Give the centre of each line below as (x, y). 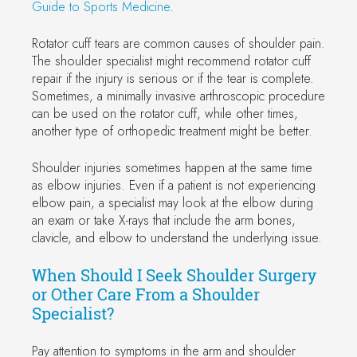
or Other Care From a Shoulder (146, 294)
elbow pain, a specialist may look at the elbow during (173, 202)
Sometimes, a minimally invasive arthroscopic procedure (178, 96)
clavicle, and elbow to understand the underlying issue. (177, 237)
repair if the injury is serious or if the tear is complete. (173, 78)
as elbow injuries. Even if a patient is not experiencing (174, 185)
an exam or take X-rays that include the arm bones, (164, 220)
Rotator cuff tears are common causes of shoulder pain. (178, 43)
